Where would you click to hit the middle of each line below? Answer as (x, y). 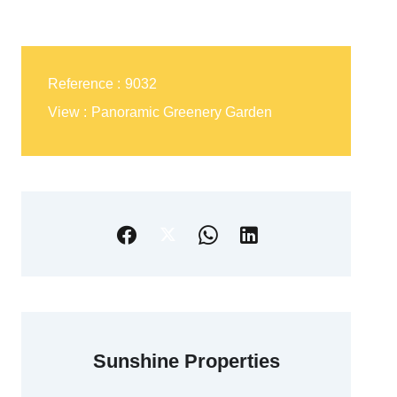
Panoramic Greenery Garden (182, 112)
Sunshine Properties (186, 362)
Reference (82, 84)
